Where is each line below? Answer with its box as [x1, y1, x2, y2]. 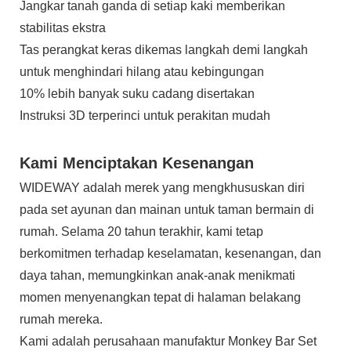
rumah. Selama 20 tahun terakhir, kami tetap [20, 225, 263, 239]
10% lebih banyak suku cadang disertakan [20, 87, 255, 101]
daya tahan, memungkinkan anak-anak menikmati [20, 269, 295, 283]
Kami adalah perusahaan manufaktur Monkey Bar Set [20, 335, 317, 349]
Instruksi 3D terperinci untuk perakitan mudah [20, 109, 270, 123]
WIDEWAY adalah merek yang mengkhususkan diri [20, 181, 305, 195]
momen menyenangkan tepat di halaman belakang [20, 291, 301, 305]
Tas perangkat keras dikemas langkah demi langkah [20, 43, 308, 57]
